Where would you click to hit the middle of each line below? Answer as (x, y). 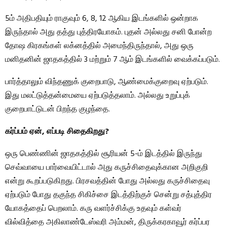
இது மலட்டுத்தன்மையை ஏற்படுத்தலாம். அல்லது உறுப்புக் (98, 96)
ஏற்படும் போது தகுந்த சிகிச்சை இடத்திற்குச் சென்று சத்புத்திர (108, 195)
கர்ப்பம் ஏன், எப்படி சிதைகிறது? (57, 132)
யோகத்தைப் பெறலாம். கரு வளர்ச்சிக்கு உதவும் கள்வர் (93, 209)
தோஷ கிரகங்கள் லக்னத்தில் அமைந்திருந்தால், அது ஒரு (99, 46)
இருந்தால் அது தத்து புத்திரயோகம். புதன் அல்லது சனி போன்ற (108, 33)
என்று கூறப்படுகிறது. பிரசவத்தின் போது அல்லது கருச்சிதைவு (107, 182)
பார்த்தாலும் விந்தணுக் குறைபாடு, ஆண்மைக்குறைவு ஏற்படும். (107, 82)
